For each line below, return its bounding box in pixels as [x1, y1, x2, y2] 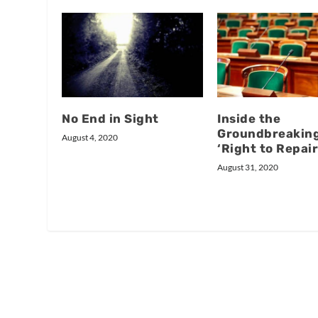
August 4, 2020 [62, 132, 119, 143]
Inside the [217, 111, 280, 126]
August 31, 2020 [217, 162, 278, 173]
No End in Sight [62, 111, 159, 126]
